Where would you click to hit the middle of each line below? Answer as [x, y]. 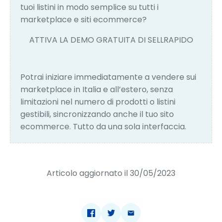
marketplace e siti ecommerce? [83, 19]
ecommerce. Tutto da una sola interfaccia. [103, 126]
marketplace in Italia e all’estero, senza [97, 89]
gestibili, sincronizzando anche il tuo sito [97, 114]
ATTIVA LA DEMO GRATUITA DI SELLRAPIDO [111, 40]
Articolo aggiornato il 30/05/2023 [111, 173]
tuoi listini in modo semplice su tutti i [89, 7]
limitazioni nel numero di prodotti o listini [98, 102]
